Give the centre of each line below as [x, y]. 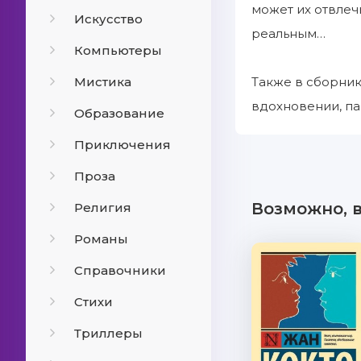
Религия [103, 207]
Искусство [108, 19]
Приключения [122, 145]
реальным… [288, 33]
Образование [119, 113]
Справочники [120, 270]
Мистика [103, 82]
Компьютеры [118, 50]
